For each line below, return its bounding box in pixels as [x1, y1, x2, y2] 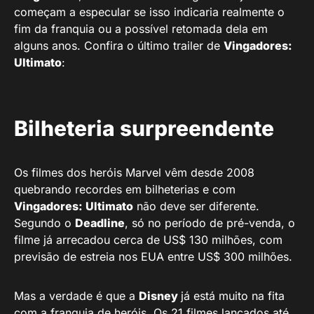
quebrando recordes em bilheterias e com [14, 182, 235, 196]
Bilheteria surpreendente [14, 115, 274, 141]
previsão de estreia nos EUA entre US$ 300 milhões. [14, 249, 292, 264]
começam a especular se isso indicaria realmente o [14, 4, 285, 19]
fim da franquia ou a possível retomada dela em [14, 21, 268, 36]
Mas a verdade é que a [14, 288, 139, 303]
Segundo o [14, 215, 75, 230]
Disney [139, 288, 181, 303]
